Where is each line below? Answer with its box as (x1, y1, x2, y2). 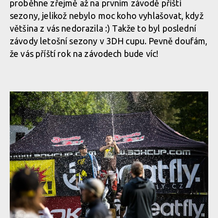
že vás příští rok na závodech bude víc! (10, 49, 159, 58)
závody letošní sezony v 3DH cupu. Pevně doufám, (10, 36, 208, 46)
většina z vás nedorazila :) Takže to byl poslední (10, 23, 196, 33)
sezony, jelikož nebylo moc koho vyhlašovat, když (10, 11, 203, 20)
